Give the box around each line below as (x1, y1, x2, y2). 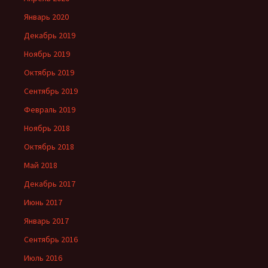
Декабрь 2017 (24, 178, 75, 189)
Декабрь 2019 (24, 30, 75, 41)
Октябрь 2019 (24, 67, 74, 78)
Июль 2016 (24, 252, 62, 263)
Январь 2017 (24, 215, 69, 226)
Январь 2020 (24, 11, 69, 22)
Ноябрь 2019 (24, 48, 70, 59)
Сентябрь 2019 (24, 86, 78, 96)
